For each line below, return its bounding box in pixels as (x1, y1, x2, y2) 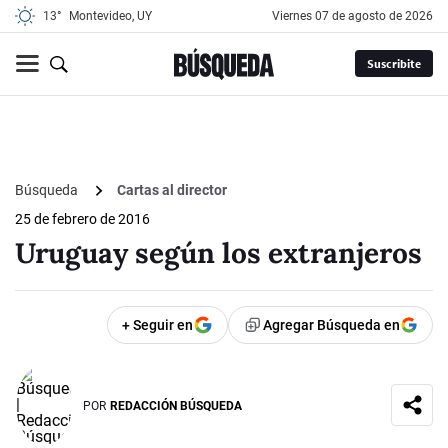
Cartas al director (117, 182, 227, 199)
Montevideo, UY (69, 9, 152, 23)
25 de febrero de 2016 (15, 211, 150, 228)
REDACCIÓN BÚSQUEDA (110, 398, 242, 413)
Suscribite (366, 56, 421, 72)
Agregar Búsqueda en (263, 317, 400, 334)
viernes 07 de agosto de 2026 (280, 9, 433, 23)
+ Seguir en (122, 317, 193, 334)
